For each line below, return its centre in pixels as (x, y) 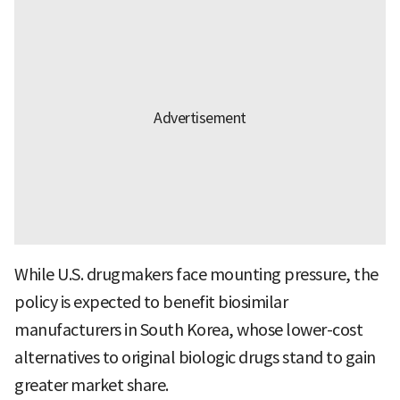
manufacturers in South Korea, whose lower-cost (188, 329)
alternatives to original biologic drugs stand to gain (195, 357)
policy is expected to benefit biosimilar (151, 302)
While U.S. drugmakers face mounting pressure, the (196, 274)
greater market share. (92, 385)
